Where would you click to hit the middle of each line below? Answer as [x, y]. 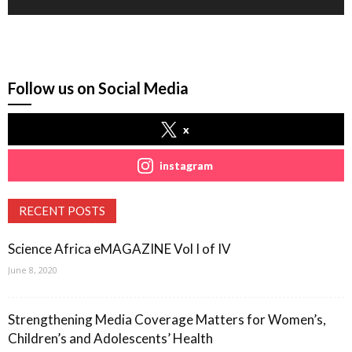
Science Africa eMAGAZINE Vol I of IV [119, 248]
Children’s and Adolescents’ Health [110, 338]
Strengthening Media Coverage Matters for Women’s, [167, 319]
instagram [186, 165]
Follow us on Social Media [98, 88]
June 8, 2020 [33, 269]
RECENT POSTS [62, 210]
